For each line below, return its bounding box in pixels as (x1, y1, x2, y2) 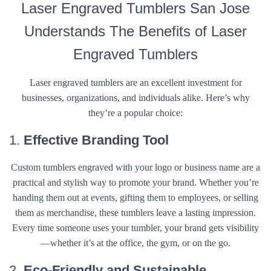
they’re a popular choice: (88, 108, 183, 118)
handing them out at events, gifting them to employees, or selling (13, 192, 258, 203)
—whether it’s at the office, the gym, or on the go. (41, 238, 230, 248)
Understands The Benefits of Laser (24, 23, 247, 39)
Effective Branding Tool (24, 132, 169, 148)
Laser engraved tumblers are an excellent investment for (29, 77, 242, 88)
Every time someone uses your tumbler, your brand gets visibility (12, 223, 259, 233)
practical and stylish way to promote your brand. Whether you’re (12, 177, 259, 188)
